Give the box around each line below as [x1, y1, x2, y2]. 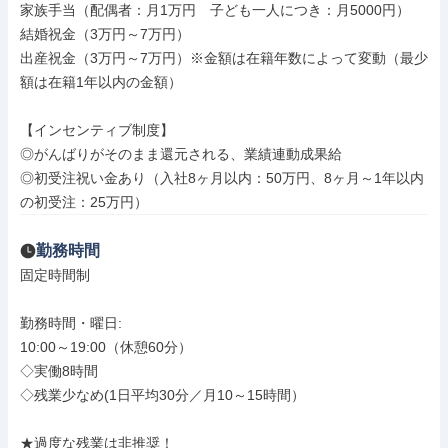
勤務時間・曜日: [20, 315, 126, 331]
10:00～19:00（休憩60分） [20, 339, 192, 355]
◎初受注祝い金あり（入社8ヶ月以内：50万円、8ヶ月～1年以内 [20, 170, 424, 186]
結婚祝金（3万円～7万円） [20, 26, 190, 42]
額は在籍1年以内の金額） [20, 74, 182, 90]
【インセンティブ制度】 [20, 122, 174, 138]
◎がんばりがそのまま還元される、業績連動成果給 [20, 146, 342, 162]
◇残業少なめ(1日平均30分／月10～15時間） [20, 387, 305, 403]
